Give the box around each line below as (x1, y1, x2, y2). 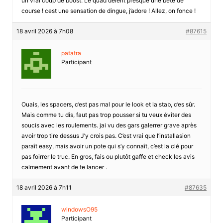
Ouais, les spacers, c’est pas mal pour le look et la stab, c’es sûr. (21, 100, 195, 108)
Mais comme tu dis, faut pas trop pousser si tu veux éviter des (21, 111, 191, 118)
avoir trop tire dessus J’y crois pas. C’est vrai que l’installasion (21, 131, 191, 139)
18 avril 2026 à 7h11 (16, 183, 72, 191)
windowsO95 (61, 205, 98, 213)
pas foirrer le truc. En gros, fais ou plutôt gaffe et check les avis (21, 152, 195, 160)
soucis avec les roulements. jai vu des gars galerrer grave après (21, 121, 197, 129)
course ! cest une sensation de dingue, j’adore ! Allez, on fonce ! (21, 6, 196, 14)
